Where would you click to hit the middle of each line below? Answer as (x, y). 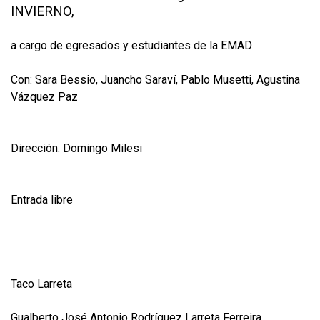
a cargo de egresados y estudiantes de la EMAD (131, 45)
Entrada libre (42, 199)
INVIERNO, (42, 11)
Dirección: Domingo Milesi (76, 148)
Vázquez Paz (44, 96)
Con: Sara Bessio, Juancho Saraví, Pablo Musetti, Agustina (155, 79)
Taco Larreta (41, 284)
